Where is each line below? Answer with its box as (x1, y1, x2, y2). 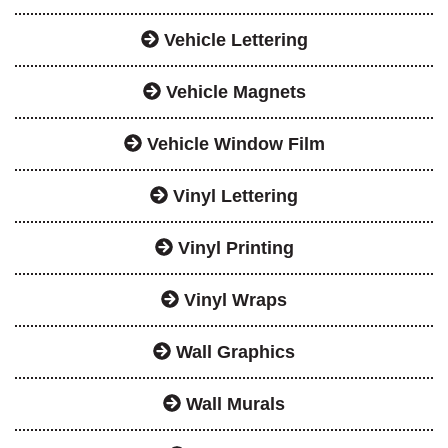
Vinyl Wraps (179, 289, 287, 310)
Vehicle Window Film (141, 133, 325, 154)
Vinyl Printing (172, 237, 294, 258)
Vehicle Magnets (160, 81, 306, 102)
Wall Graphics (171, 341, 295, 362)
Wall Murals (181, 393, 285, 414)
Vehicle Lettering (158, 29, 308, 50)
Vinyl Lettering (168, 185, 298, 206)
